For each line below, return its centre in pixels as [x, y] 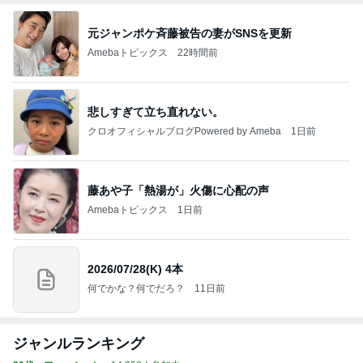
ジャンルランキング [79, 343]
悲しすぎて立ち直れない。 [156, 112]
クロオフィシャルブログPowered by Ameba [184, 132]
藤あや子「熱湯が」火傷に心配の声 [178, 191]
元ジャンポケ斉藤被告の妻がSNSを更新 [190, 34]
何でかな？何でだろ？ [136, 289]
